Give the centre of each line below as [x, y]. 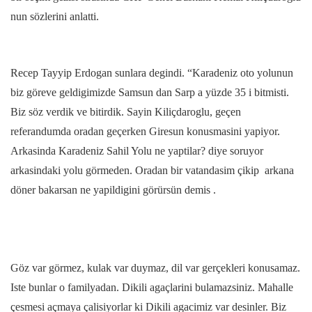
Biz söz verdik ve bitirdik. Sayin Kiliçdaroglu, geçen [126, 111]
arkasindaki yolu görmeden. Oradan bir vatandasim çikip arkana [152, 170]
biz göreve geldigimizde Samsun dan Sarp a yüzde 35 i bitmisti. [150, 92]
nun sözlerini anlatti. [55, 16]
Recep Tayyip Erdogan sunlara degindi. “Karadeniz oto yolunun [152, 72]
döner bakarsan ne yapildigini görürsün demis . [113, 189]
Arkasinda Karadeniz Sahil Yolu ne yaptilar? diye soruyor [137, 150]
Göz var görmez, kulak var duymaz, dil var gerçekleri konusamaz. [155, 267]
